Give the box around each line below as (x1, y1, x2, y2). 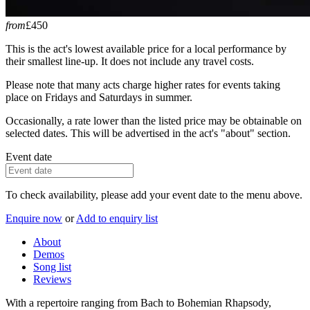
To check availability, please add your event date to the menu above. (6, 189, 302, 201)
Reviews (33, 273, 71, 286)
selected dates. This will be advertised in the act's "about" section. (6, 127, 291, 140)
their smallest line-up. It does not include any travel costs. (6, 55, 254, 68)
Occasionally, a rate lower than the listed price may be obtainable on (6, 115, 302, 127)
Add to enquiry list (76, 212, 158, 225)
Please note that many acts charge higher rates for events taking (6, 79, 280, 91)
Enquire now (6, 212, 62, 225)
